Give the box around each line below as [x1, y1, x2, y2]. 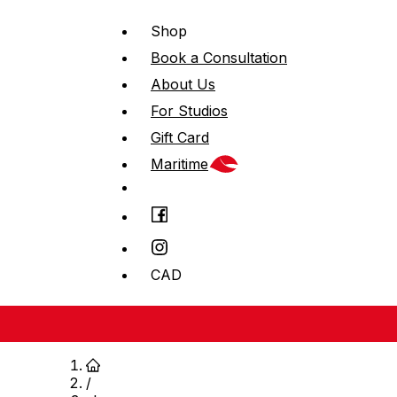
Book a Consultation [151, 49, 287, 66]
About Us [151, 75, 215, 93]
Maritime [151, 155, 208, 173]
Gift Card [151, 128, 209, 146]
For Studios [151, 102, 228, 120]
